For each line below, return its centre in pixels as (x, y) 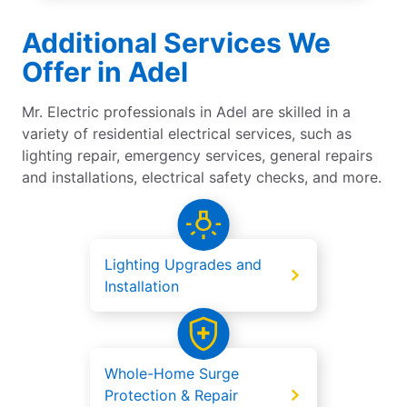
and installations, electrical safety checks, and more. (202, 178)
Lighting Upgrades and (183, 265)
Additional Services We (176, 43)
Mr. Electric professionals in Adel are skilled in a (186, 112)
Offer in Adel (105, 72)
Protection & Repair (171, 396)
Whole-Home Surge (172, 374)
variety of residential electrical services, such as (187, 134)
